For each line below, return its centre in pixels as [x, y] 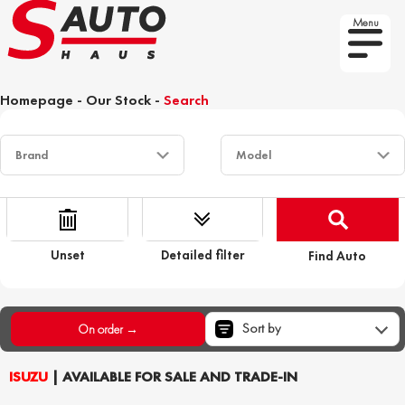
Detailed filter [202, 254]
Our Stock [118, 100]
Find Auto [338, 255]
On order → [108, 329]
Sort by [262, 329]
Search [186, 100]
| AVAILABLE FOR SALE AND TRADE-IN [173, 376]
